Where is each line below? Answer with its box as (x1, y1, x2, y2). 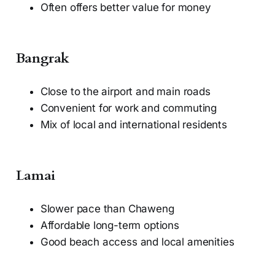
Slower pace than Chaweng (40, 203, 174, 215)
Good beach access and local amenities (40, 236, 234, 249)
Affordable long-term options (40, 219, 179, 232)
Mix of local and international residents (40, 118, 227, 131)
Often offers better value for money (40, 1, 211, 14)
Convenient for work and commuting (40, 102, 217, 115)
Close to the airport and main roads (40, 85, 211, 98)
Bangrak (15, 49, 70, 68)
